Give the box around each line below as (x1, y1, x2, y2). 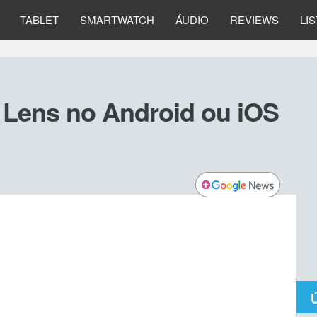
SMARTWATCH (80, 12, 154, 27)
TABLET (20, 12, 59, 27)
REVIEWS (230, 12, 279, 27)
